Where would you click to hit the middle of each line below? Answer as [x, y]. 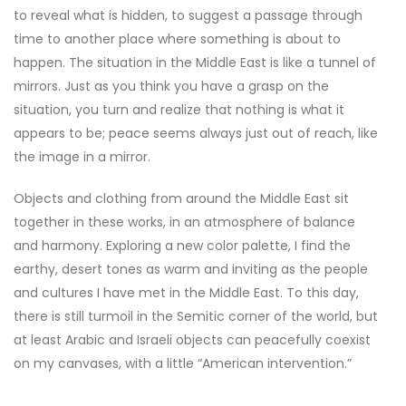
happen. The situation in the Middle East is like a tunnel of [195, 63]
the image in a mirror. [82, 157]
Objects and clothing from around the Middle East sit [181, 199]
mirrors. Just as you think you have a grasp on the [171, 87]
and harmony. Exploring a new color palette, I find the [182, 246]
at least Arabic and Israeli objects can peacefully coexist [192, 340]
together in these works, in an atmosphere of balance [184, 222]
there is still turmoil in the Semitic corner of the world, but [196, 317]
